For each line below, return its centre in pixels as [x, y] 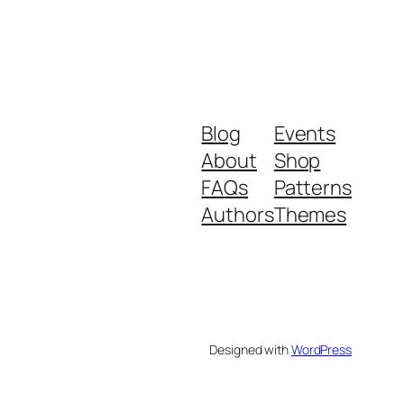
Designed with [250, 349]
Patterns [312, 187]
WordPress [321, 349]
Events [305, 133]
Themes [310, 214]
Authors [238, 214]
